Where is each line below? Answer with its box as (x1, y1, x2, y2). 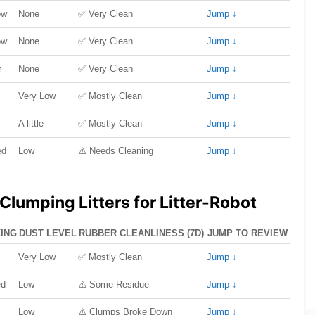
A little (18, 118, 44, 129)
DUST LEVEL (19, 228, 77, 238)
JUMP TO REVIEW (207, 228, 288, 238)
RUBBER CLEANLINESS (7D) (79, 228, 204, 238)
